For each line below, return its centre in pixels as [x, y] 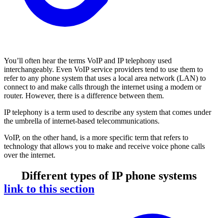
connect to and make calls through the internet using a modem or [103, 87]
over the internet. [30, 155]
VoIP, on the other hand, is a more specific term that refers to [96, 137]
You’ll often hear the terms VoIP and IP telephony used [88, 60]
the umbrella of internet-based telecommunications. [82, 121]
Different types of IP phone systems [109, 175]
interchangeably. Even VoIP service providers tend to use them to [103, 69]
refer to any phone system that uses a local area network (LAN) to [105, 78]
